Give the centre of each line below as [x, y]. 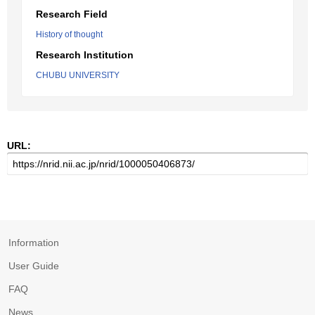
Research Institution [85, 55]
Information [34, 243]
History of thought [69, 34]
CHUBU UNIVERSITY [78, 75]
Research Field [72, 14]
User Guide [34, 266]
